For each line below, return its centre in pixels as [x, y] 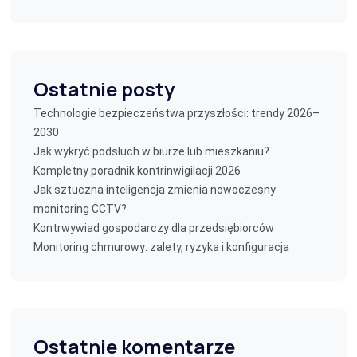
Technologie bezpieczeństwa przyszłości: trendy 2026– [177, 113]
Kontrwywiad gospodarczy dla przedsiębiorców [154, 228]
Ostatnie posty [104, 89]
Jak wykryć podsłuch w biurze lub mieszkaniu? [151, 151]
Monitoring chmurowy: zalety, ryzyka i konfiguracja [161, 247]
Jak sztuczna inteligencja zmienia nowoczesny [155, 190]
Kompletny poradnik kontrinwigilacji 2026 [137, 171]
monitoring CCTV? [80, 209]
